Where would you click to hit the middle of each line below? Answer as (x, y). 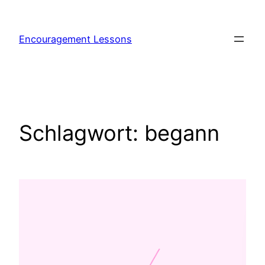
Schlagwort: (82, 133)
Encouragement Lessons (75, 39)
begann (182, 133)
